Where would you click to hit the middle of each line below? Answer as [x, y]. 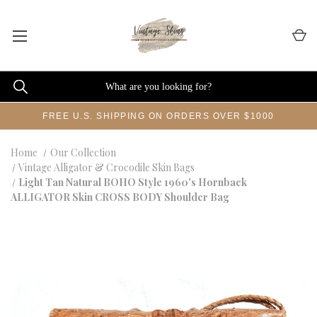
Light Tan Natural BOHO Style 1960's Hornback [133, 182]
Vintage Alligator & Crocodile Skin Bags [107, 167]
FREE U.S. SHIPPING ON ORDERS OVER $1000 [158, 116]
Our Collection [83, 152]
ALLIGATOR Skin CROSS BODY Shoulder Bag [120, 197]
